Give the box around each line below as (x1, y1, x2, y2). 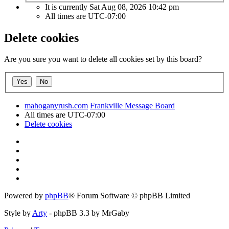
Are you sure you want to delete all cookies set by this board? (4, 55, 202, 64)
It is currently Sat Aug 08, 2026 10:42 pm (45, 2, 179, 11)
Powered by (4, 191, 45, 200)
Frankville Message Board (90, 101, 175, 110)
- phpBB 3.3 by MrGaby (47, 209, 129, 217)
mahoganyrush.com (25, 101, 88, 110)
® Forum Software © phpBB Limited (68, 191, 190, 200)
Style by (4, 209, 32, 217)
